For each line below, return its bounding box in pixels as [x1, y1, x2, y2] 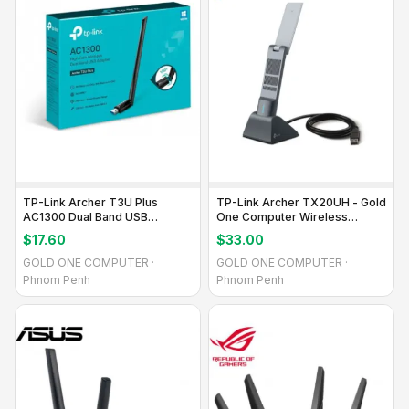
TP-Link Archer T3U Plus [23, 194, 158, 209]
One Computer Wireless [216, 209, 348, 224]
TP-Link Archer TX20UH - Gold [216, 194, 386, 209]
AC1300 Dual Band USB [23, 209, 148, 224]
